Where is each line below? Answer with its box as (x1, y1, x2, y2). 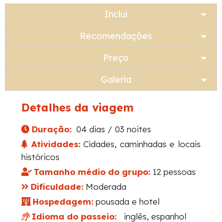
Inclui (105, 8, 127, 20)
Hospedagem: (33, 196, 93, 207)
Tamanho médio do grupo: (34, 166, 150, 177)
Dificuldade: (31, 181, 83, 192)
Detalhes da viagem (21, 101, 134, 114)
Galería (101, 74, 131, 85)
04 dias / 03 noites (71, 124, 151, 134)
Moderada (83, 181, 126, 192)
